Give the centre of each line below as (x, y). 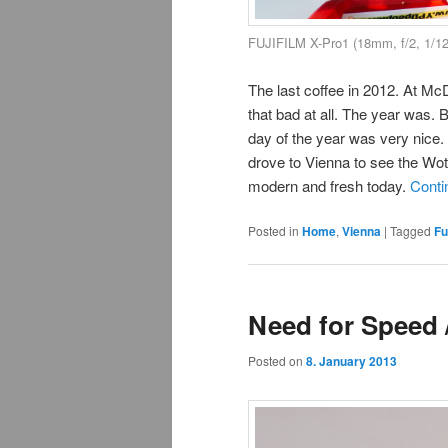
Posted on (277, 360)
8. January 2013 (351, 360)
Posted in (273, 230)
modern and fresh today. (329, 185)
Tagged (410, 230)
